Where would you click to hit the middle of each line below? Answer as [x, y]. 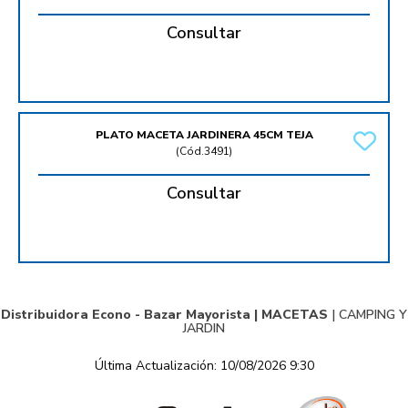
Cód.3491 [204, 152]
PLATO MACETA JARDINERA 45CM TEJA [204, 135]
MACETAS [295, 315]
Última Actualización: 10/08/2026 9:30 [204, 366]
